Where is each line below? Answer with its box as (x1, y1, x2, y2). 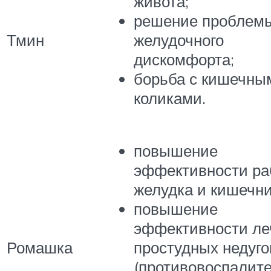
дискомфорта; (134, 50, 234, 70)
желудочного (134, 30, 224, 50)
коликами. (134, 88, 206, 108)
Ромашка (7, 237, 73, 257)
